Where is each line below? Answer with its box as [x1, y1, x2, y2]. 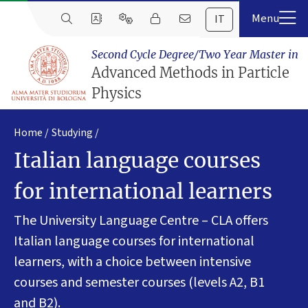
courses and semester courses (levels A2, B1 [14, 272, 265, 292]
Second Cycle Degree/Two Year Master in [91, 47, 298, 62]
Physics [91, 85, 142, 102]
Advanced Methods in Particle [91, 64, 289, 82]
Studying [52, 125, 93, 141]
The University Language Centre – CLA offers [14, 210, 268, 230]
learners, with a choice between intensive [14, 252, 251, 272]
